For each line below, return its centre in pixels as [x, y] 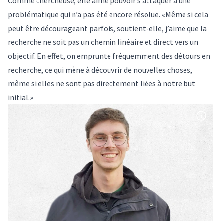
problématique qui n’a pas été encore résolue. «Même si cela [108, 15]
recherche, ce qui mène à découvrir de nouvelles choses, [100, 70]
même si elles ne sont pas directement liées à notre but [102, 84]
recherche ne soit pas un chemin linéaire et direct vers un [103, 42]
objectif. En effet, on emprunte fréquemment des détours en [109, 56]
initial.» [20, 97]
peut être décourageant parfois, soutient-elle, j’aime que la [107, 28]
